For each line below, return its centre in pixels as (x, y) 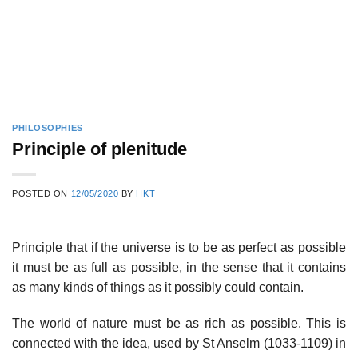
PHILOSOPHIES (48, 128)
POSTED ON (42, 193)
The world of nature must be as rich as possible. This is (179, 324)
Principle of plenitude (99, 149)
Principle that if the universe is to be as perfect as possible (179, 247)
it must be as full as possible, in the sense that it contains (179, 267)
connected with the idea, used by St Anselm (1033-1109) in (179, 344)
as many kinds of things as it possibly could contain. (158, 287)
